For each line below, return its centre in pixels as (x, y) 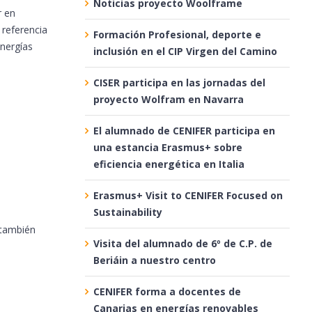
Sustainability (127, 212)
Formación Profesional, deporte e (177, 34)
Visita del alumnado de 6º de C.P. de (182, 243)
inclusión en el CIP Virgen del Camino (185, 51)
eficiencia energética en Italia (169, 164)
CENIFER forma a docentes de (167, 291)
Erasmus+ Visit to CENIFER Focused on (188, 195)
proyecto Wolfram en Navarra (168, 99)
